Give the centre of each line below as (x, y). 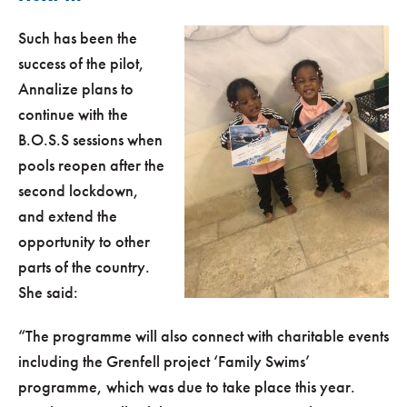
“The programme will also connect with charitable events (203, 336)
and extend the (68, 216)
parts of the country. (84, 267)
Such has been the (78, 38)
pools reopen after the (91, 165)
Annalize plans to (76, 89)
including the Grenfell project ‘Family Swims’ (164, 362)
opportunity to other (84, 242)
